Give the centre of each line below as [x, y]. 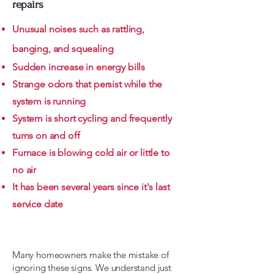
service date [38, 204]
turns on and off [46, 135]
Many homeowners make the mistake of [91, 255]
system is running [49, 101]
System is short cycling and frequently [92, 118]
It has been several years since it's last [91, 187]
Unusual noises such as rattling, [78, 29]
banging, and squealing [63, 49]
